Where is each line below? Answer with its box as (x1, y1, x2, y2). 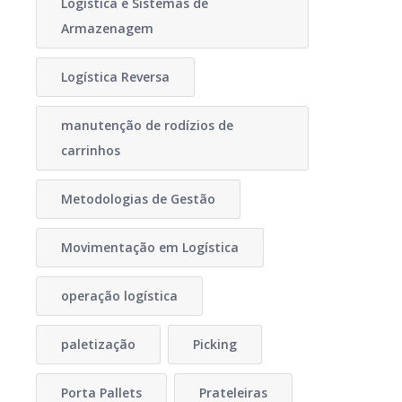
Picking (192, 336, 237, 353)
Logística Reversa (60, 68, 170, 85)
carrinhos (60, 142, 120, 159)
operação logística (60, 287, 178, 304)
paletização (60, 336, 135, 353)
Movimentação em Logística (60, 239, 239, 256)
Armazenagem (60, 20, 153, 37)
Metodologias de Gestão (60, 190, 215, 207)
